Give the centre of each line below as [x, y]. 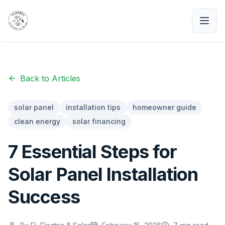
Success [44, 197]
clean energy [37, 121]
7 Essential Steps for [93, 152]
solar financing [99, 121]
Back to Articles [50, 78]
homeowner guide [164, 107]
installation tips [93, 107]
